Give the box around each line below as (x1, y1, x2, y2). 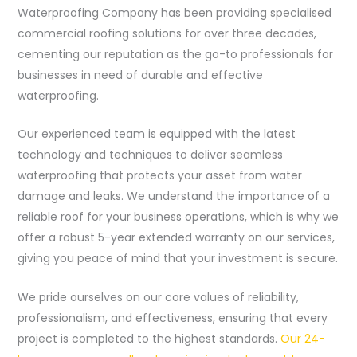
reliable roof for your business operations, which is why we (17, 209, 339, 226)
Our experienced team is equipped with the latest (17, 126, 296, 143)
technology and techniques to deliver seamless (17, 147, 283, 163)
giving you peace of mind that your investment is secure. (17, 250, 338, 267)
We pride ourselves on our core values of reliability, (17, 288, 299, 305)
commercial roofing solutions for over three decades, (17, 25, 316, 41)
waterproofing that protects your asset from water (17, 167, 302, 184)
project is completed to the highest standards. (17, 330, 280, 347)
